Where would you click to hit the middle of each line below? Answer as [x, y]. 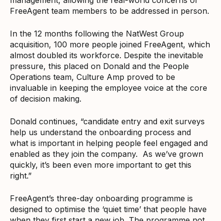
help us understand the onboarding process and [100, 132]
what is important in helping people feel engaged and [109, 143]
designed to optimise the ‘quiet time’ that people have [108, 209]
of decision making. [46, 98]
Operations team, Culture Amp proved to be [92, 77]
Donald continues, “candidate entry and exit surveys [107, 121]
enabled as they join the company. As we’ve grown [107, 154]
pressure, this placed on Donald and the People [99, 66]
